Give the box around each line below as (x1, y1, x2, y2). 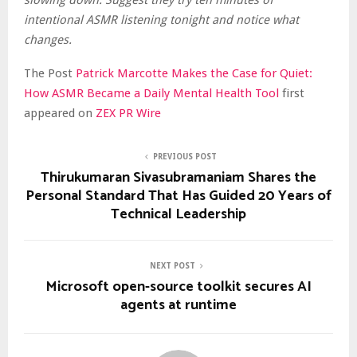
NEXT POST (149, 261, 195, 271)
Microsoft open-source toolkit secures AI (45, 275, 312, 300)
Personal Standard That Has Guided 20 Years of (25, 184, 331, 209)
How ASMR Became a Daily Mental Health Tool (24, 86, 282, 101)
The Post (24, 66, 76, 81)
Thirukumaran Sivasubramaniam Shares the (41, 166, 316, 190)
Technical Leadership (111, 202, 246, 227)
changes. (24, 33, 72, 48)
